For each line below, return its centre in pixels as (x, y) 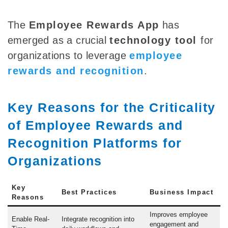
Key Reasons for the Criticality (112, 108)
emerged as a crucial (59, 40)
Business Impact (181, 192)
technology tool (155, 40)
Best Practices (89, 192)
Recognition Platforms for (95, 143)
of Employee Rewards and (95, 125)
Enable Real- (30, 219)
